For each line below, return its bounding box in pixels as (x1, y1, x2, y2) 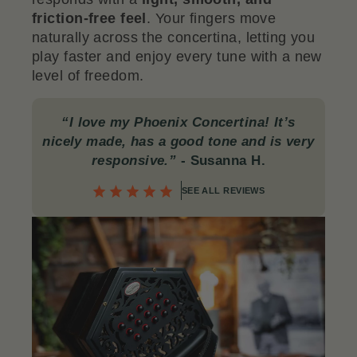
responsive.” (91, 153, 177, 169)
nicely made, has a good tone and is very (42, 134, 315, 150)
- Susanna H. (176, 153, 265, 169)
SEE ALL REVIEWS (181, 186, 265, 196)
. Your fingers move (146, 10, 277, 27)
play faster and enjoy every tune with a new (32, 49, 322, 65)
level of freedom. (32, 68, 144, 84)
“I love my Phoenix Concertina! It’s (61, 115, 296, 131)
